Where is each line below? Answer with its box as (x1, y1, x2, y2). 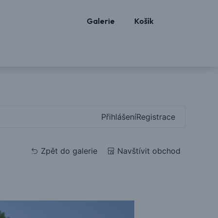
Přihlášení (101, 111, 136, 122)
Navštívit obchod (117, 145, 181, 156)
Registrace (136, 111, 175, 122)
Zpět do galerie (40, 145, 97, 156)
